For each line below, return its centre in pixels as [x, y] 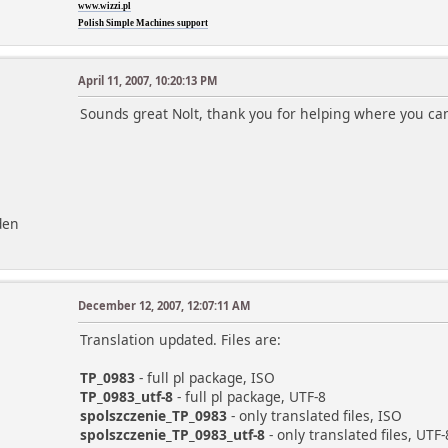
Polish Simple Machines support [143, 22]
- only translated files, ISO [315, 416]
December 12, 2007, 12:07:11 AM [164, 306]
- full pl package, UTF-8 [250, 397]
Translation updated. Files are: [181, 340]
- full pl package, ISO [205, 378]
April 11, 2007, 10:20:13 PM [148, 80]
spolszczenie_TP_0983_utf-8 [173, 435]
